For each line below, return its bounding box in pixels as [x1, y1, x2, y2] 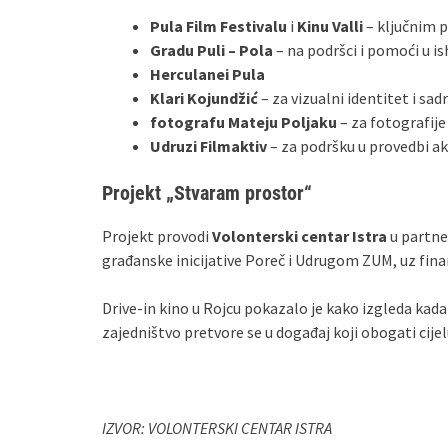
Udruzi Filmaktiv [150, 136, 267, 156]
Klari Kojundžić [150, 88, 258, 108]
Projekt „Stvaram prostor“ [102, 181, 312, 205]
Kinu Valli [297, 16, 363, 36]
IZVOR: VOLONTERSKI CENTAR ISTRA [102, 418, 332, 438]
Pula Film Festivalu [150, 16, 287, 36]
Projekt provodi [102, 226, 212, 246]
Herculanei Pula [150, 64, 265, 84]
